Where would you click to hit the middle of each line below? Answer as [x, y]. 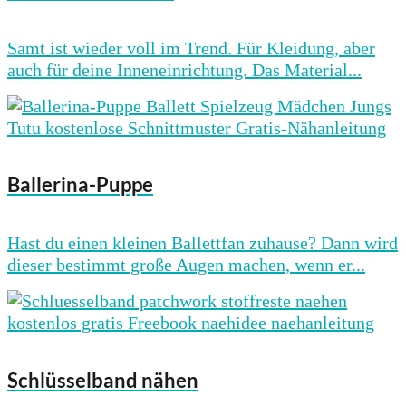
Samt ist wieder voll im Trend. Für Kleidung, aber [191, 48]
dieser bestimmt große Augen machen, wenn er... [186, 265]
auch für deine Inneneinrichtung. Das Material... [184, 69]
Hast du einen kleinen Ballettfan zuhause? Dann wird [203, 243]
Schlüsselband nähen [103, 380]
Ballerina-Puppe [80, 185]
